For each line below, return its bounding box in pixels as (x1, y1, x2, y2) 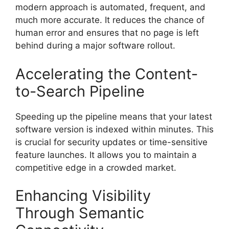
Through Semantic (15, 204, 144, 222)
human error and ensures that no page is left (15, 28, 199, 38)
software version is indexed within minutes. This (15, 124, 214, 134)
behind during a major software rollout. (15, 40, 175, 51)
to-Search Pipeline (15, 82, 145, 100)
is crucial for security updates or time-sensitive (15, 136, 208, 147)
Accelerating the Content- (15, 64, 198, 83)
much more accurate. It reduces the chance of (15, 15, 204, 26)
